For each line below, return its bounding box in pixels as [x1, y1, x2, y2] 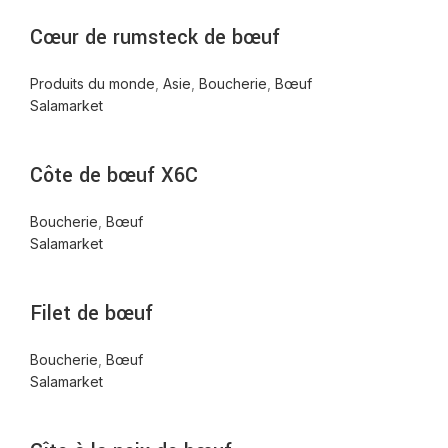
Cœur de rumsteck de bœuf [30, 23, 280, 53]
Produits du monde [30, 75, 155, 93]
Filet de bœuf [30, 299, 153, 329]
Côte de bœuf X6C [30, 161, 198, 191]
